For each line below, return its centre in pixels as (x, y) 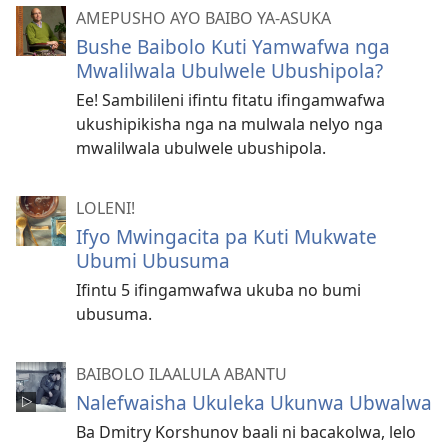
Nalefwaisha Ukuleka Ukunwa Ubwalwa (254, 403)
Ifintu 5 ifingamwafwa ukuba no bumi (218, 290)
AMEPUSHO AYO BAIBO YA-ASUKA (203, 18)
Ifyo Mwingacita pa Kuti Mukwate (226, 237)
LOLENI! (105, 208)
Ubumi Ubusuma (153, 261)
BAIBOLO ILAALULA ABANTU (181, 374)
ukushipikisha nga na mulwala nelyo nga (229, 124)
